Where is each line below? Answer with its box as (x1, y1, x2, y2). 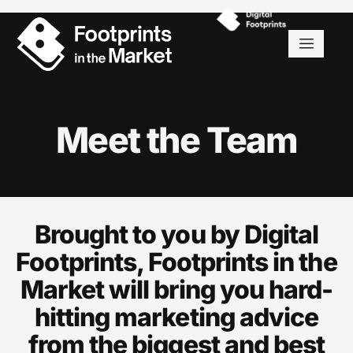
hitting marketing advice (35, 301, 318, 333)
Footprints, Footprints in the (16, 246, 337, 277)
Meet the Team (55, 118, 298, 162)
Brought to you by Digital (34, 218, 318, 250)
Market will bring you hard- (20, 273, 333, 305)
